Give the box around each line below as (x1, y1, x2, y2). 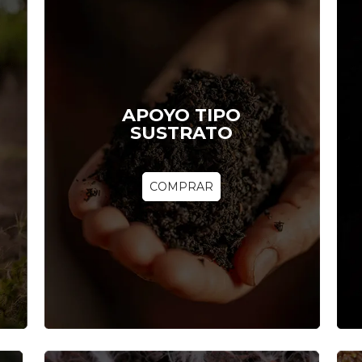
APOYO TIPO (121, 103, 241, 126)
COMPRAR (149, 179, 213, 194)
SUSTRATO (129, 121, 233, 144)
